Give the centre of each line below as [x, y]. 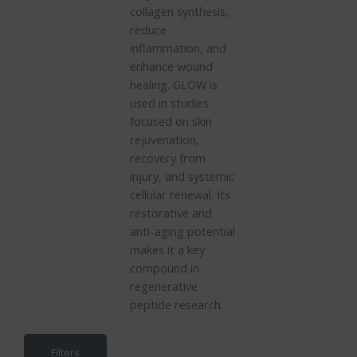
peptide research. [176, 304]
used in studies [169, 102]
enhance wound [171, 66]
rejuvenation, [164, 139]
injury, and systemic [182, 176]
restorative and [171, 212]
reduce [148, 29]
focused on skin [171, 121]
